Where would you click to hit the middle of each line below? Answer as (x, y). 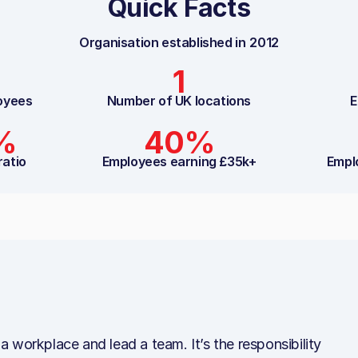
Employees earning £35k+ (179, 161)
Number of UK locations (179, 101)
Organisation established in (163, 42)
